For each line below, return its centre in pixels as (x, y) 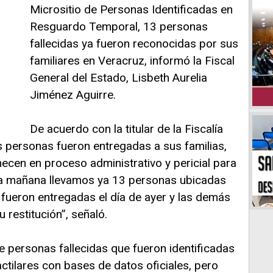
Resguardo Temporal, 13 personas (119, 27)
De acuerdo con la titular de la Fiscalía (126, 129)
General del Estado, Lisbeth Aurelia (119, 78)
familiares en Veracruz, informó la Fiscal (132, 61)
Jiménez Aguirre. (73, 95)
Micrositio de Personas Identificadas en (131, 9)
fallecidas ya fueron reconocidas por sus (134, 44)
